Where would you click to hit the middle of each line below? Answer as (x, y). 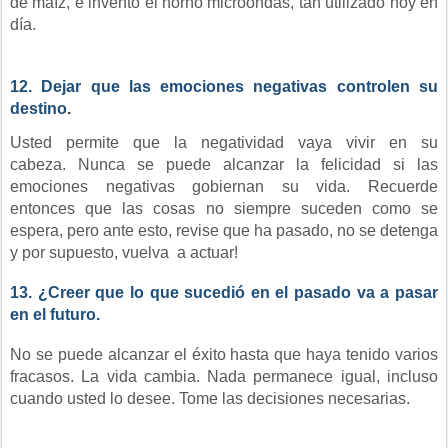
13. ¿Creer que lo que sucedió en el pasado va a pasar (224, 292)
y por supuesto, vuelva (89, 252)
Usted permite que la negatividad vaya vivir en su (224, 142)
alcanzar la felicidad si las (330, 164)
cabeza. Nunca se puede (116, 164)
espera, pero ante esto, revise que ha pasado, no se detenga (224, 230)
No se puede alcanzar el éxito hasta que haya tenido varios (224, 354)
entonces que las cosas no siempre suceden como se (224, 208)
